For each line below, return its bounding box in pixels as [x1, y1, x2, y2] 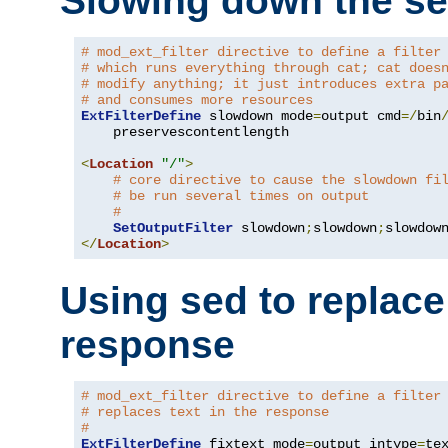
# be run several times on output [113, 187, 369, 204]
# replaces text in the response [81, 404, 329, 421]
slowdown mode [201, 107, 313, 124]
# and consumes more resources [81, 91, 313, 108]
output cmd [321, 107, 401, 124]
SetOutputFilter [113, 219, 233, 236]
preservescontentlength [81, 123, 289, 140]
